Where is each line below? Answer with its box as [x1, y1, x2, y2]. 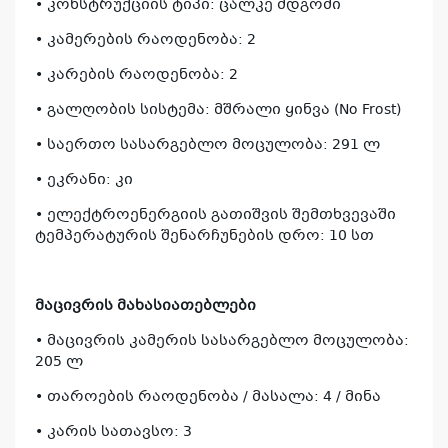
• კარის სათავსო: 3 [35, 421, 192, 444]
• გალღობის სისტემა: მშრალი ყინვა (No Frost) [35, 99, 401, 122]
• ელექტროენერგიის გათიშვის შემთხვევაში [35, 204, 396, 227]
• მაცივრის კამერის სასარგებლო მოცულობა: [35, 330, 409, 353]
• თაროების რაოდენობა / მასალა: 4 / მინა [35, 386, 381, 409]
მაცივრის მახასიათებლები [35, 295, 256, 318]
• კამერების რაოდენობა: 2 [35, 29, 256, 52]
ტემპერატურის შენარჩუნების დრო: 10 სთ [35, 225, 374, 248]
